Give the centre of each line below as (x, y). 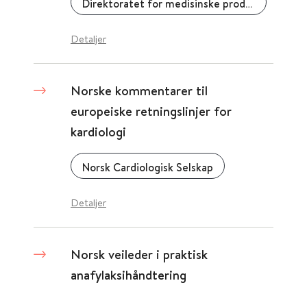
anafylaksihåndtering (128, 275)
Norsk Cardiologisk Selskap (148, 167)
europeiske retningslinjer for (151, 111)
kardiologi (98, 132)
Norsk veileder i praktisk (139, 254)
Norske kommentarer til (139, 90)
